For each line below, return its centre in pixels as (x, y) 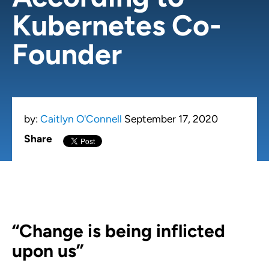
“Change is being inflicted (119, 231)
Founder (67, 54)
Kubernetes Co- (117, 25)
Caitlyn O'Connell (81, 119)
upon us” (48, 251)
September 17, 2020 (171, 119)
